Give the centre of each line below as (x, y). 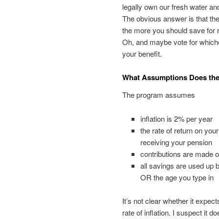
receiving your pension (176, 142)
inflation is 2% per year (177, 118)
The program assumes (158, 95)
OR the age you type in (177, 177)
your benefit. (142, 53)
